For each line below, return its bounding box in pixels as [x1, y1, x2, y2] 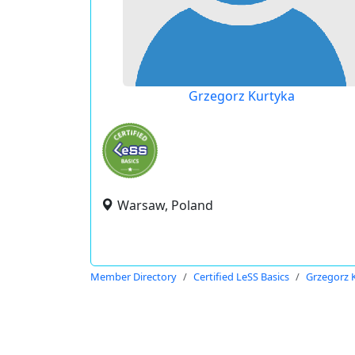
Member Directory [90, 269, 177, 284]
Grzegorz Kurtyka [188, 87, 295, 105]
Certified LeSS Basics [193, 269, 289, 284]
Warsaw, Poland [117, 197, 213, 214]
